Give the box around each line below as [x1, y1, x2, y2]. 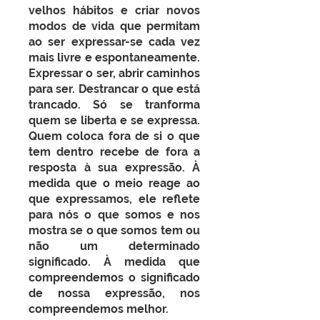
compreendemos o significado [29, 271, 200, 284]
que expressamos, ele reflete [29, 192, 200, 206]
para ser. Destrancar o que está [29, 82, 200, 96]
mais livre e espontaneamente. [29, 51, 200, 64]
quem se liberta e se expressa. [29, 114, 200, 127]
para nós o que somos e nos [29, 208, 200, 221]
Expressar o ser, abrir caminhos [29, 66, 200, 80]
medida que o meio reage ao [29, 176, 200, 190]
